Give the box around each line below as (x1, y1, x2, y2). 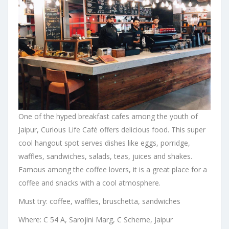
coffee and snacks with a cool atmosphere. (18, 178, 161, 188)
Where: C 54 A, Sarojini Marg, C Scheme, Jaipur (18, 215, 173, 225)
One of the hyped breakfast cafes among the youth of (18, 111, 198, 122)
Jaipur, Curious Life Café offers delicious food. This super (18, 125, 205, 135)
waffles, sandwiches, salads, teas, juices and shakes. (18, 151, 192, 162)
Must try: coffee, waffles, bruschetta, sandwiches (18, 196, 180, 207)
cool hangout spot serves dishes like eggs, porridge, (18, 138, 190, 148)
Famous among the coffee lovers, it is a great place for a (18, 165, 207, 175)
